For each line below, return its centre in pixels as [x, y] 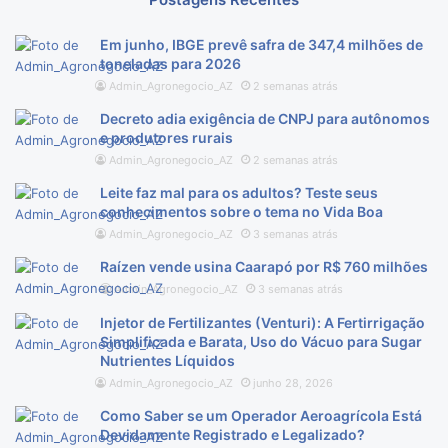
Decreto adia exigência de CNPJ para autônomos [265, 118]
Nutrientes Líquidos [167, 360]
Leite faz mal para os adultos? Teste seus [239, 192]
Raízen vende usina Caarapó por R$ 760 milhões [264, 266]
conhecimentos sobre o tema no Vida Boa [241, 211]
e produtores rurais [166, 137]
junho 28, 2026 [293, 382]
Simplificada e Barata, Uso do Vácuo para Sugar [261, 341]
